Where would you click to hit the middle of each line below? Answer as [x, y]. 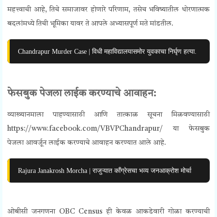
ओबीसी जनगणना [33, 212]
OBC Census [83, 212]
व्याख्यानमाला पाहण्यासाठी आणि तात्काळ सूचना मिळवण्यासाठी [108, 115]
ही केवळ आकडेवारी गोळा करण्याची [158, 212]
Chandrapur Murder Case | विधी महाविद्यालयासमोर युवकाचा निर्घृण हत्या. [107, 52]
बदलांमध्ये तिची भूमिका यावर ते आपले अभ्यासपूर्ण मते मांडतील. [90, 24]
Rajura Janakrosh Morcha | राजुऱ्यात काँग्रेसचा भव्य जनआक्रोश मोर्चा [105, 171]
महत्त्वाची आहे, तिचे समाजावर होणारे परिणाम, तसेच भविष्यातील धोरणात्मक [108, 10]
